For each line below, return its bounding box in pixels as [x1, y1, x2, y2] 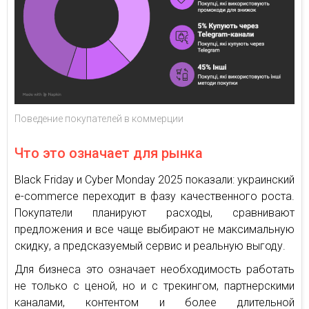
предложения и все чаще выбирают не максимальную [14, 223, 295, 237]
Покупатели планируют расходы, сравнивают [14, 206, 295, 220]
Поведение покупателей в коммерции [14, 113, 183, 125]
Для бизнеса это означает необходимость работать [14, 263, 295, 277]
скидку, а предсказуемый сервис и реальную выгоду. [14, 239, 286, 253]
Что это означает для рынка [14, 145, 203, 162]
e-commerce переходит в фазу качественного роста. [14, 190, 295, 203]
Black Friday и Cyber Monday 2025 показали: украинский [14, 173, 295, 187]
